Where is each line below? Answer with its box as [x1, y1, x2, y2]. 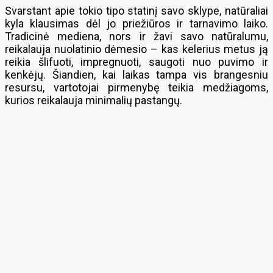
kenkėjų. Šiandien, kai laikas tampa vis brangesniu [5, 68, 268, 81]
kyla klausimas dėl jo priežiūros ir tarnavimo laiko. [5, 17, 268, 30]
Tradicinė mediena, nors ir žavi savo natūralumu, [5, 30, 268, 43]
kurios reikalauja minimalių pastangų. [5, 94, 182, 107]
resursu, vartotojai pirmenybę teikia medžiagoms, [5, 81, 268, 94]
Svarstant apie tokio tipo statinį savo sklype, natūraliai [5, 4, 268, 17]
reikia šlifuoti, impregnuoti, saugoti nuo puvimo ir [5, 55, 268, 68]
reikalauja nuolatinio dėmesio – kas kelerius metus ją [5, 43, 268, 55]
